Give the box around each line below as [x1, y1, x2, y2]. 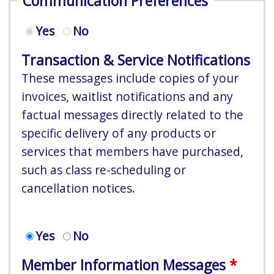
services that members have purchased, [21, 143, 244, 160]
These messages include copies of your [21, 70, 239, 87]
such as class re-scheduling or [21, 161, 187, 179]
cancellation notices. [21, 180, 136, 197]
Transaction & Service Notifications [21, 50, 251, 70]
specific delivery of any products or [21, 125, 217, 142]
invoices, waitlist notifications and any [21, 88, 234, 105]
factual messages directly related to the [21, 106, 244, 124]
